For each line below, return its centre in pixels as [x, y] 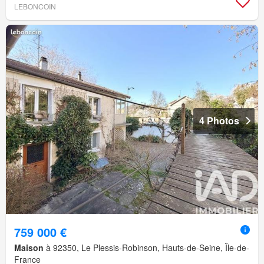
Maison [29, 248]
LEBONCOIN [35, 6]
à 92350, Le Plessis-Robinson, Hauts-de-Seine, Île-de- [146, 248]
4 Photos [219, 121]
